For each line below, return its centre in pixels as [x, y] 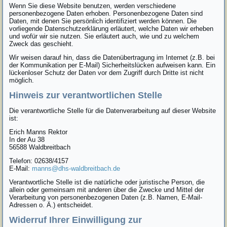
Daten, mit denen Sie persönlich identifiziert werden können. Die [103, 21]
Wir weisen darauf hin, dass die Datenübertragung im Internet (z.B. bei [112, 57]
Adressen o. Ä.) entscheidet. [51, 205]
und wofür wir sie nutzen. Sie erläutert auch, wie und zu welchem [104, 36]
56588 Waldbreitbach [40, 147]
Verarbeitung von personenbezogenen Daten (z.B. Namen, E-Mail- [106, 197]
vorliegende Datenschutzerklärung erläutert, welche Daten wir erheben [111, 28]
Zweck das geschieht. [42, 44]
